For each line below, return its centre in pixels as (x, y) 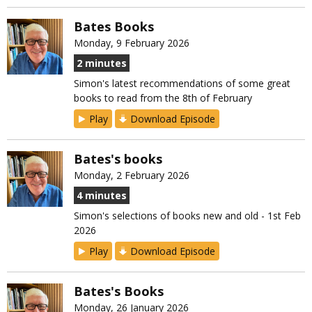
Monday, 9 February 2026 (132, 43)
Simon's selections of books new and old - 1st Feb (187, 216)
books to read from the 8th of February (163, 98)
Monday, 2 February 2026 (132, 175)
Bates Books (114, 27)
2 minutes (102, 63)
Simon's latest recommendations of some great (182, 84)
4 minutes (102, 196)
